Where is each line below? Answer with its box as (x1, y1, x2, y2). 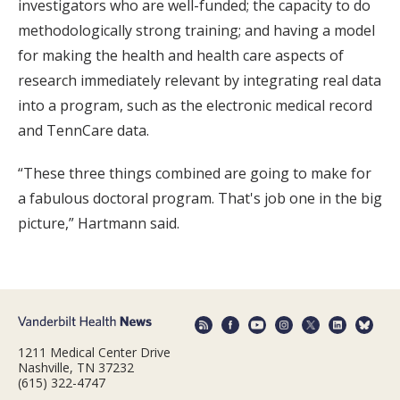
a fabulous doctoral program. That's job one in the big (18, 188, 382, 209)
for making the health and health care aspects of (18, 46, 344, 66)
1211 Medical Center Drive (18, 343, 171, 361)
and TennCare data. (18, 121, 149, 141)
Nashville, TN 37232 (18, 358, 134, 376)
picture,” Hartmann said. (18, 213, 179, 234)
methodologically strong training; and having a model (18, 21, 375, 41)
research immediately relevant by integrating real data (18, 71, 381, 91)
